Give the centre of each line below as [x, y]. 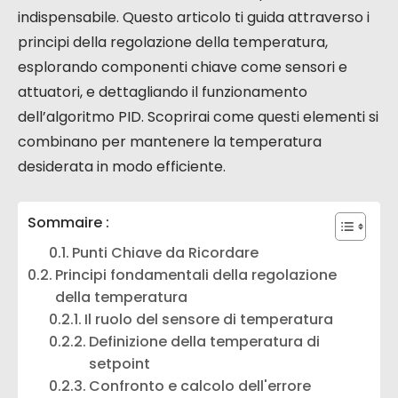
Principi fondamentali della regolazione [196, 275]
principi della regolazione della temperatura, [173, 42]
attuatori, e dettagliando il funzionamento [163, 92]
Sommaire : [68, 222]
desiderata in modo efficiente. [122, 166]
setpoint [120, 363]
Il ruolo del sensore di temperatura [209, 319]
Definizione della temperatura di [205, 341]
